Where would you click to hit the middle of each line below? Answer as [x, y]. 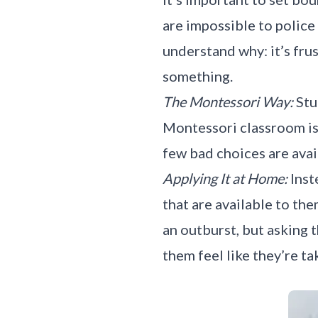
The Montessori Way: [228, 102]
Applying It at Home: [225, 179]
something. [198, 76]
